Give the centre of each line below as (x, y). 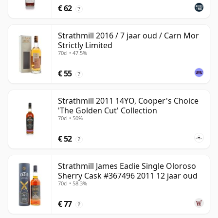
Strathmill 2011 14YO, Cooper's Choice (128, 101)
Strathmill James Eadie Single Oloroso (127, 166)
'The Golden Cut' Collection (108, 111)
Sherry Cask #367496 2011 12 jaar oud (128, 176)
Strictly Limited (85, 45)
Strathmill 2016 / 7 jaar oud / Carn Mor (128, 36)
